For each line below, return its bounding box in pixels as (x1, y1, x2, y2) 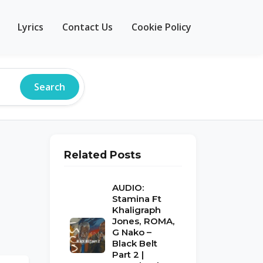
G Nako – (112, 227, 151, 238)
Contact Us (62, 20, 113, 33)
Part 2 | (112, 249, 144, 260)
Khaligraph (112, 204, 161, 215)
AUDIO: (112, 182, 144, 193)
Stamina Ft (112, 193, 161, 204)
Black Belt (112, 238, 157, 249)
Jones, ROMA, (112, 215, 175, 227)
